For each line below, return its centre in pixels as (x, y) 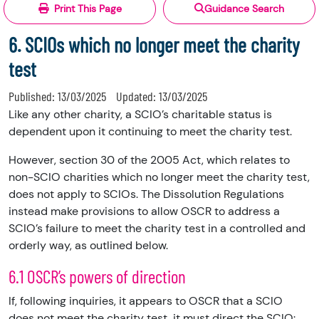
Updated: (137, 96)
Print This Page (88, 9)
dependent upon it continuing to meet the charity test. (150, 132)
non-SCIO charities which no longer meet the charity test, (159, 177)
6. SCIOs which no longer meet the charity (154, 45)
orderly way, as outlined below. (88, 246)
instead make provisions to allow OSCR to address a (144, 211)
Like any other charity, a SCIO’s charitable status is (140, 115)
